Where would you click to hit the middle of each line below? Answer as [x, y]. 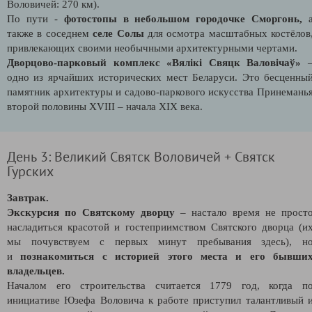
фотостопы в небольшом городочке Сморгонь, [183, 18]
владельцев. [36, 271]
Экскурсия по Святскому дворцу [91, 212]
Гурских [30, 171]
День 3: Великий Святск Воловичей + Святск [141, 156]
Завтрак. [28, 197]
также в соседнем [50, 33]
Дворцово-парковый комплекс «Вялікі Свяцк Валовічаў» [154, 62]
